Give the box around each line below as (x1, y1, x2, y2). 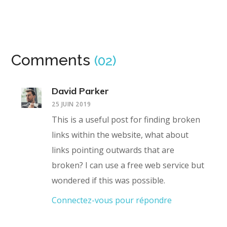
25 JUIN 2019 (52, 100, 91, 109)
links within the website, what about (52, 129, 189, 141)
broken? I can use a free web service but (52, 160, 205, 171)
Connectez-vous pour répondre (52, 195, 172, 206)
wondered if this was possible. (52, 175, 166, 186)
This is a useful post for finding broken (52, 114, 201, 126)
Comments (11, 51, 95, 69)
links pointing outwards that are (52, 144, 175, 156)
